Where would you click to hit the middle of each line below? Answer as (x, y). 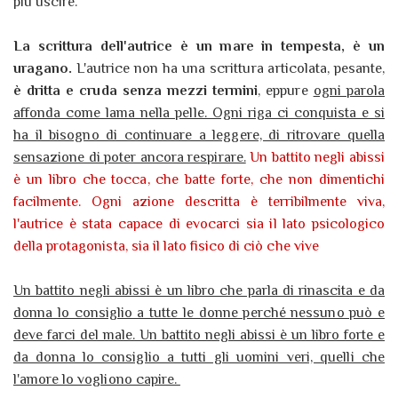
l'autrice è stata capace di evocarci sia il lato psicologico (199, 224)
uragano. (43, 69)
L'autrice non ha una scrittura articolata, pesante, (228, 69)
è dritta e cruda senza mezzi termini (136, 91)
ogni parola (349, 91)
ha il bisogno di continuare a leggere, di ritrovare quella (199, 135)
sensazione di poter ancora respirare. (130, 158)
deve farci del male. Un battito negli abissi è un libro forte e (199, 335)
